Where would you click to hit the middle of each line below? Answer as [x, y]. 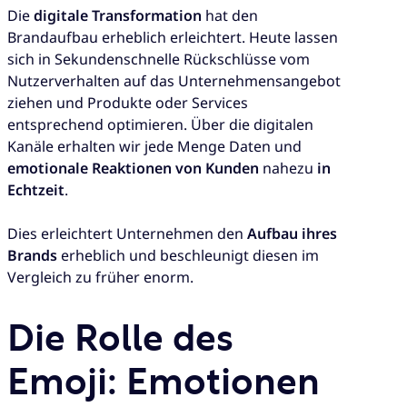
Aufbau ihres [292, 234]
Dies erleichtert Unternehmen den [127, 234]
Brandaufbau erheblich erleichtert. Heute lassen [173, 37]
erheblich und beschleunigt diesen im [188, 256]
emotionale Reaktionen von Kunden [133, 168]
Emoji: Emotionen [164, 384]
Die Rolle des [120, 340]
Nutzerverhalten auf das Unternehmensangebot [174, 80]
